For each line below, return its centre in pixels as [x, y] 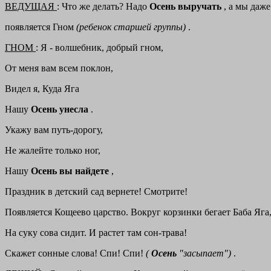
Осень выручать [187, 7]
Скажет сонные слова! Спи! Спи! [75, 253]
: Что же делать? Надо [103, 7]
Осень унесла [61, 109]
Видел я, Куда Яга [42, 89]
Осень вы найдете [71, 171]
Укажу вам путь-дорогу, [54, 130]
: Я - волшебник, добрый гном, [100, 48]
